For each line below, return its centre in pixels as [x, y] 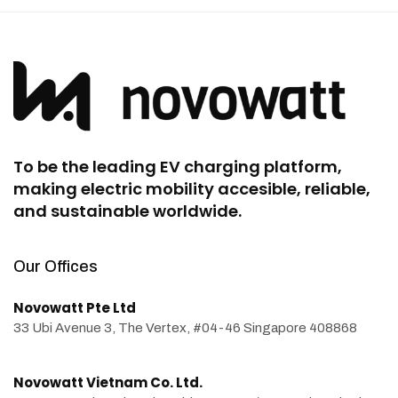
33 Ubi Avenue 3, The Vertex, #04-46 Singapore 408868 [187, 327]
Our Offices [56, 266]
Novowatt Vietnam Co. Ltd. [108, 382]
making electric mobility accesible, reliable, [192, 188]
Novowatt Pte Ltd [75, 307]
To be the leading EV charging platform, [178, 166]
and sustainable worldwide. [127, 211]
